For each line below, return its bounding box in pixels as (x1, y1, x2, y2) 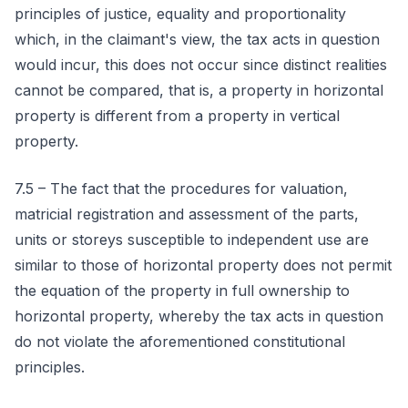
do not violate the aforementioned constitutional (15, 332, 345, 351)
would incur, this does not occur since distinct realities (15, 56, 387, 74)
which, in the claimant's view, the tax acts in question (15, 30, 380, 48)
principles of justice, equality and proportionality (15, 5, 346, 23)
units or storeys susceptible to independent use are (15, 230, 369, 249)
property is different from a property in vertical (15, 107, 340, 125)
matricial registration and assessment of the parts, (15, 205, 359, 223)
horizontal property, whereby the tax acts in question (15, 307, 383, 325)
